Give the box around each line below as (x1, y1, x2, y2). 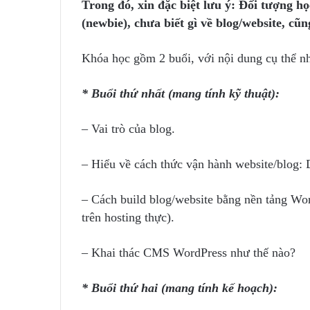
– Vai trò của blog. (82, 122, 175, 136)
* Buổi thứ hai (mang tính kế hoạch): (82, 281, 277, 295)
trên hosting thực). (82, 210, 174, 224)
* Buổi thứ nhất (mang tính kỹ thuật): (82, 86, 280, 100)
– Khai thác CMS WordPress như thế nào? (82, 246, 295, 259)
